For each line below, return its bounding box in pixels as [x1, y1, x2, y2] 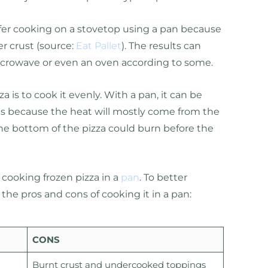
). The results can [121, 39, 201, 51]
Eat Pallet [75, 39, 121, 51]
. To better [139, 171, 187, 183]
